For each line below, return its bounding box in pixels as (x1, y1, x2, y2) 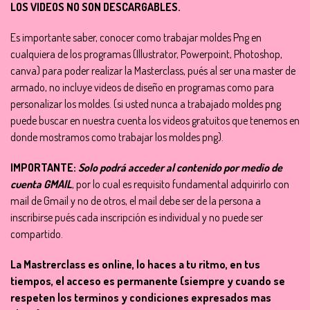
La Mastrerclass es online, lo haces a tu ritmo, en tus (10, 257, 260, 271)
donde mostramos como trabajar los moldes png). (10, 130, 224, 144)
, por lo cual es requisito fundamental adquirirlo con (72, 177, 289, 191)
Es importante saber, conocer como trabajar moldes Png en (10, 30, 262, 44)
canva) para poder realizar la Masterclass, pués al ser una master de (10, 64, 295, 77)
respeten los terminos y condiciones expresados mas (10, 291, 271, 304)
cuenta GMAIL (10, 177, 72, 191)
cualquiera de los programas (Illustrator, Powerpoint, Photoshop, (10, 47, 282, 61)
